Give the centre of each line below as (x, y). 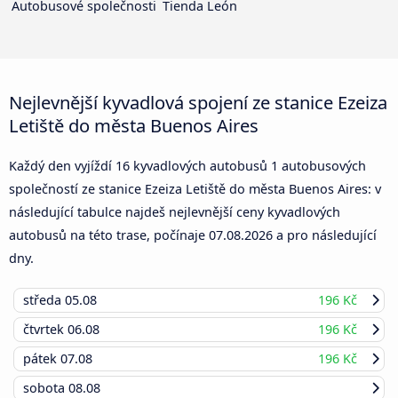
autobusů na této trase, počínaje (109, 235)
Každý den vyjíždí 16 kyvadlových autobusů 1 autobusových (187, 166)
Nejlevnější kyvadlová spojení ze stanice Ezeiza (198, 103)
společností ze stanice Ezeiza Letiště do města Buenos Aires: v (195, 189)
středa (44, 300)
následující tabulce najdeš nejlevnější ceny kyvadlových (175, 212)
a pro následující (325, 235)
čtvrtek (45, 330)
